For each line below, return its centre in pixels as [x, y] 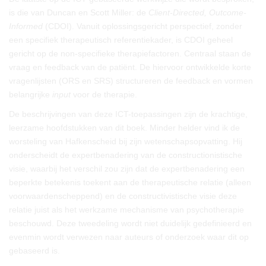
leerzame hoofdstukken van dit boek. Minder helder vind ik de [124, 128]
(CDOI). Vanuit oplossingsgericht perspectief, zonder [142, 26]
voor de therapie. [104, 94]
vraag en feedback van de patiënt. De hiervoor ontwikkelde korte [130, 67]
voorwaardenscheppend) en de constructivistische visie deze [123, 196]
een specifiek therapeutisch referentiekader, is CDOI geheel [121, 40]
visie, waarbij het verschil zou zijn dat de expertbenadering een [127, 169]
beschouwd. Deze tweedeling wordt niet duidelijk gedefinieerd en [130, 223]
